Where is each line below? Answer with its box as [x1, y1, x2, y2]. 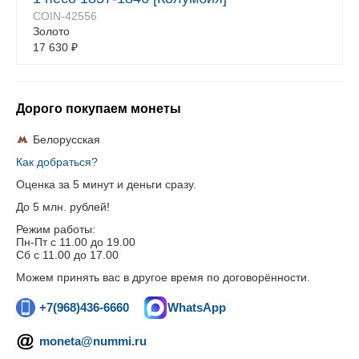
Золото [33, 25, 70, 38]
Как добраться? [16, 155, 98, 168]
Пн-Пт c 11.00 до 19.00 [16, 236, 135, 248]
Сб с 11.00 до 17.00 [16, 248, 119, 261]
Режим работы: [16, 223, 95, 236]
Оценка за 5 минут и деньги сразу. [16, 178, 196, 191]
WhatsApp [167, 301, 226, 314]
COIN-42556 [33, 10, 97, 22]
